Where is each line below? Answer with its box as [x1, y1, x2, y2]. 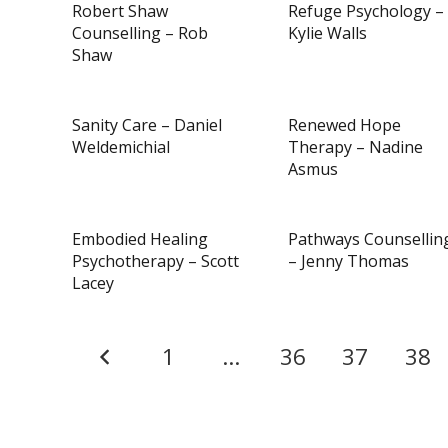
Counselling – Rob [72, 22, 208, 44]
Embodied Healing [72, 228, 208, 250]
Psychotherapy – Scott [72, 250, 239, 272]
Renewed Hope [288, 114, 401, 136]
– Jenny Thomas [288, 250, 409, 272]
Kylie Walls [288, 22, 367, 44]
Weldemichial [72, 136, 170, 158]
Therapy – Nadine [288, 136, 423, 158]
